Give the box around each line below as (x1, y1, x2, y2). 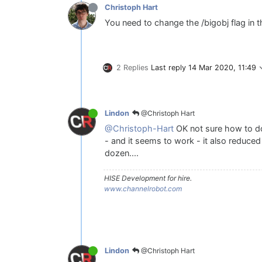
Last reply (151, 63, 188, 72)
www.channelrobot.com (104, 184, 182, 193)
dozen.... (105, 147, 139, 158)
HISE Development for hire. (104, 173, 192, 182)
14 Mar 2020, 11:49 (188, 63, 256, 72)
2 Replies (116, 63, 149, 72)
